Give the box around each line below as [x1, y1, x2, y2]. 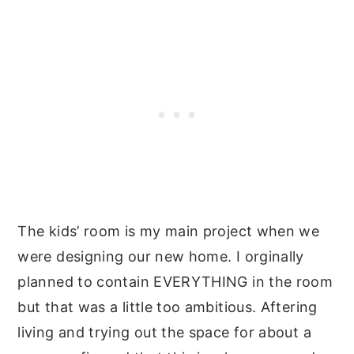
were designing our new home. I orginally [17, 247, 304, 265]
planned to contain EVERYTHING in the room [17, 273, 333, 290]
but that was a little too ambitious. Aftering [17, 298, 318, 315]
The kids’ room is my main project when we [17, 222, 320, 239]
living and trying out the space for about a [17, 323, 311, 341]
